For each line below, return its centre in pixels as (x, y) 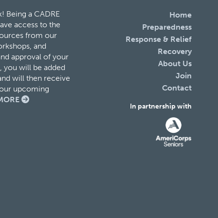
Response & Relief (159, 39)
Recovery (175, 51)
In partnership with (161, 106)
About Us (175, 63)
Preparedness (167, 27)
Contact (177, 88)
